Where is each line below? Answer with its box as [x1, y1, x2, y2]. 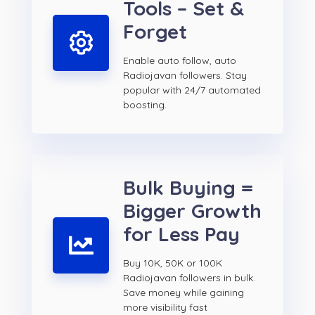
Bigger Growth [123, 198, 262, 224]
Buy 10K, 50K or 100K [123, 257, 222, 270]
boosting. [123, 98, 167, 112]
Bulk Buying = [123, 175, 253, 200]
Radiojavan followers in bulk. [123, 271, 255, 285]
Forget [123, 19, 187, 44]
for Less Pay [123, 221, 240, 247]
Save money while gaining [123, 286, 244, 300]
